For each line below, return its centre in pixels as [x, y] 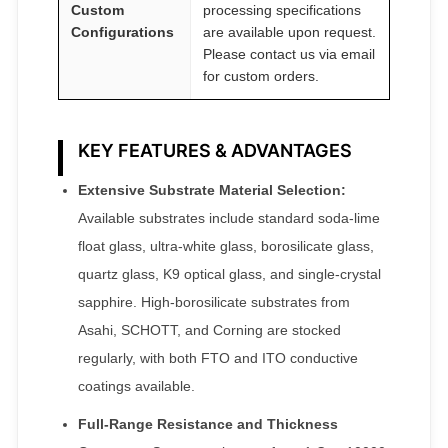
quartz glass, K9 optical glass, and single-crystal [229, 273]
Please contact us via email [289, 53]
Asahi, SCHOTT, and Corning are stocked [209, 329]
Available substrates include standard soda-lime [229, 217]
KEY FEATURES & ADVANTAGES [215, 150]
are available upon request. [289, 31]
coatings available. [136, 385]
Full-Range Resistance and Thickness [208, 423]
